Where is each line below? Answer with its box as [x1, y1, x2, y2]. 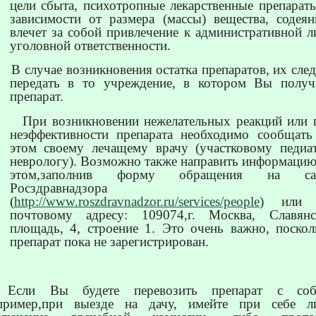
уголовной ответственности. [9, 37, 171, 53]
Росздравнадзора [9, 181, 107, 196]
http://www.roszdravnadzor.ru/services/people [13, 194, 260, 209]
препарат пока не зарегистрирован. [9, 234, 209, 250]
